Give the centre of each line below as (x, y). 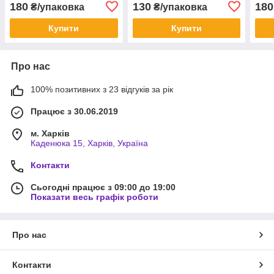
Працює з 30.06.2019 (74, 111)
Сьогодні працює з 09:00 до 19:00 (103, 187)
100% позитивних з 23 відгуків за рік (102, 89)
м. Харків (50, 133)
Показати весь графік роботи (94, 197)
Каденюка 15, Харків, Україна (89, 143)
